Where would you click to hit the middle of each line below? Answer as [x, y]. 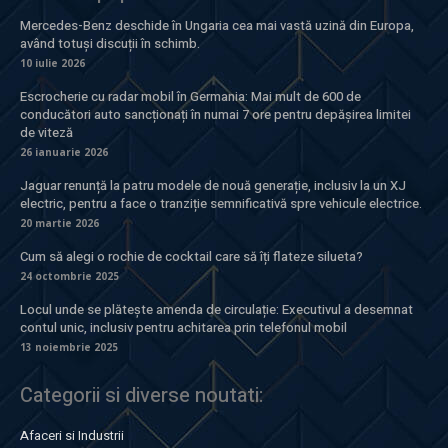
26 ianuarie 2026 [64, 152]
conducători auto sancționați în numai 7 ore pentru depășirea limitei [215, 115]
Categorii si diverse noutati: [141, 396]
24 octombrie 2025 [69, 276]
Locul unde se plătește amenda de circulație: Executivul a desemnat [216, 310]
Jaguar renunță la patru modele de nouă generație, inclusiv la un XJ [213, 186]
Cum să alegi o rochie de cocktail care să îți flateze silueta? [191, 257]
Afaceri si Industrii [72, 436]
